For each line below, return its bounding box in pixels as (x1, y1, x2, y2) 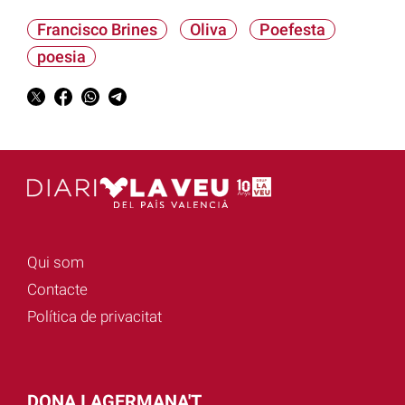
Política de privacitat (27, 306, 162, 325)
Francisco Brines (37, 20, 157, 40)
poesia (37, 47, 86, 67)
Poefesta (259, 20, 325, 40)
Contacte (27, 279, 88, 298)
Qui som (27, 252, 84, 271)
